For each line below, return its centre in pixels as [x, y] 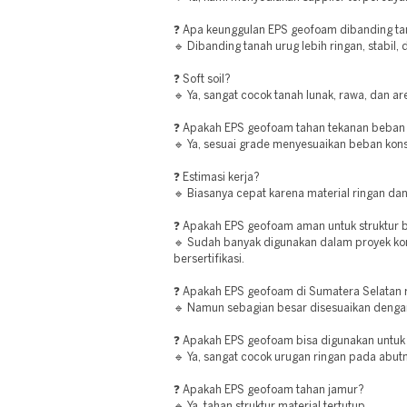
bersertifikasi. [209, 259]
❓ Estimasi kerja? [217, 178]
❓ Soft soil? [202, 79]
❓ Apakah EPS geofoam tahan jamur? [269, 390]
